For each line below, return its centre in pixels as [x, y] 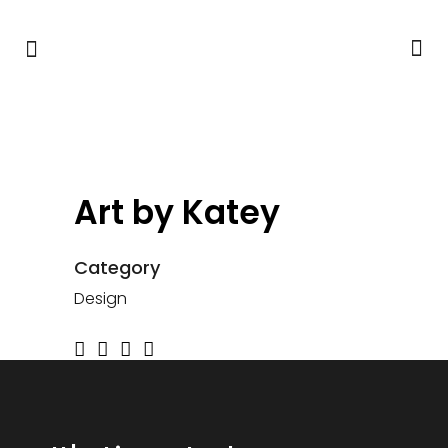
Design [100, 298]
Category [117, 267]
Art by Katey [177, 212]
